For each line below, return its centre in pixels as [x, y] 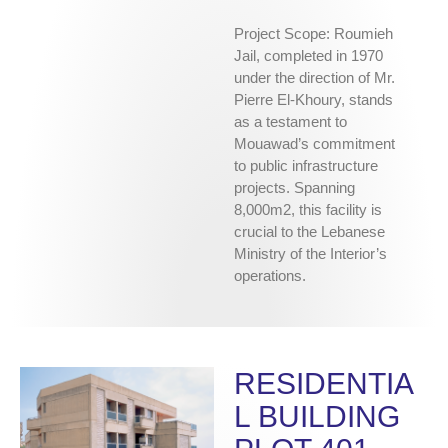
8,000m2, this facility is [308, 210]
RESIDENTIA [324, 384]
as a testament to [290, 122]
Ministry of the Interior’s [310, 254]
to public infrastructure [306, 166]
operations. [270, 276]
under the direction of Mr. [314, 78]
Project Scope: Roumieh [313, 34]
